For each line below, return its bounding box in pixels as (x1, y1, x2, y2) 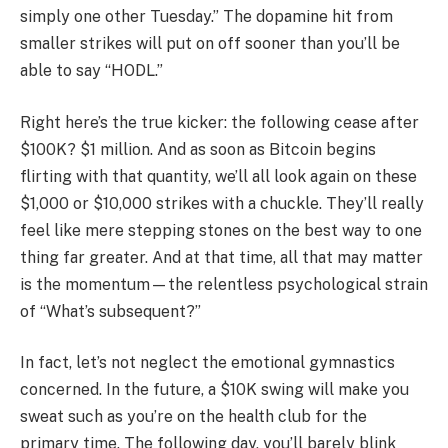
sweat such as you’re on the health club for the (20, 407, 367, 427)
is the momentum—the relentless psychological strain (20, 274, 428, 294)
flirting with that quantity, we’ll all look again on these (20, 166, 417, 186)
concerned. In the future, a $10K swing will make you (20, 380, 409, 400)
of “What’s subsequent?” (20, 301, 201, 321)
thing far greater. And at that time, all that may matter (20, 247, 423, 267)
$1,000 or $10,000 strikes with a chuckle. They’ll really (20, 193, 424, 213)
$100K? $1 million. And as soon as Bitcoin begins (20, 139, 376, 159)
